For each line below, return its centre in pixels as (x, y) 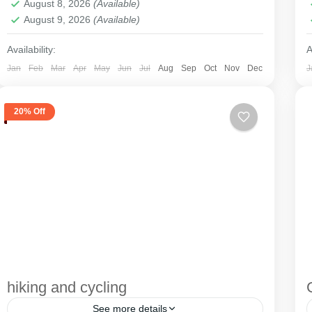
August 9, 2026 (58, 19)
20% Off (29, 112)
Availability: (31, 49)
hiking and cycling (67, 287)
